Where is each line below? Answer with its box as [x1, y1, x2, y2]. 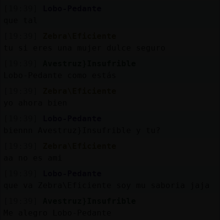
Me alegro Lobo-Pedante [3, 208, 111, 218]
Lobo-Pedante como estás [3, 70, 116, 80]
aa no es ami [3, 153, 62, 163]
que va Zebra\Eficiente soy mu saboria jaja [3, 180, 210, 190]
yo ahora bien [3, 98, 67, 108]
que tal [3, 15, 38, 25]
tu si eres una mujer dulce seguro [3, 43, 165, 53]
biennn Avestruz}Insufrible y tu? [3, 125, 161, 135]
